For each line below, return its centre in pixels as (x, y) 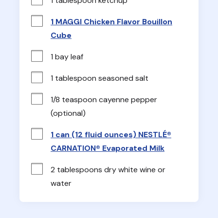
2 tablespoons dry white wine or (108, 169)
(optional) (68, 113)
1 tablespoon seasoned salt (100, 78)
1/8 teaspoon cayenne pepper (104, 99)
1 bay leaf (67, 56)
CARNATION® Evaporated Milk (108, 148)
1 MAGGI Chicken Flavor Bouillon (111, 21)
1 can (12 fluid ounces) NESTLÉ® (111, 134)
